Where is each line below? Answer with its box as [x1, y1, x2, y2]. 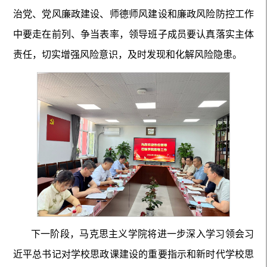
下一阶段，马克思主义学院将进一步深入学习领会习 [30, 229, 254, 240]
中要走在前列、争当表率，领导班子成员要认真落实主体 [13, 29, 254, 40]
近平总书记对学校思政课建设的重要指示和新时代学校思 [13, 249, 254, 260]
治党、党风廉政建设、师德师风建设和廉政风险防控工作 [13, 9, 254, 20]
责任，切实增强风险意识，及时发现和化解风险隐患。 [13, 49, 242, 60]
